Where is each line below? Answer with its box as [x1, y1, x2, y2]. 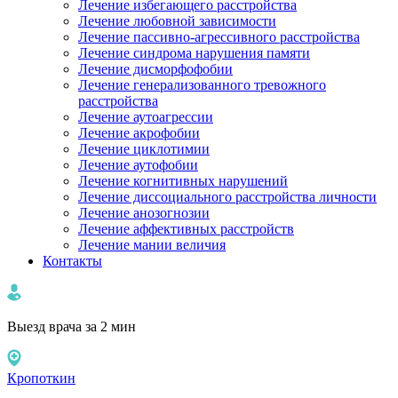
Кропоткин [7, 370, 76, 386]
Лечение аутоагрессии [78, 109, 213, 124]
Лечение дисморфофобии [78, 61, 233, 76]
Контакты [43, 253, 102, 268]
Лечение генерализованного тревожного [78, 77, 326, 92]
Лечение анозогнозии [78, 205, 210, 220]
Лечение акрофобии [78, 125, 200, 140]
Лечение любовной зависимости [78, 13, 276, 28]
